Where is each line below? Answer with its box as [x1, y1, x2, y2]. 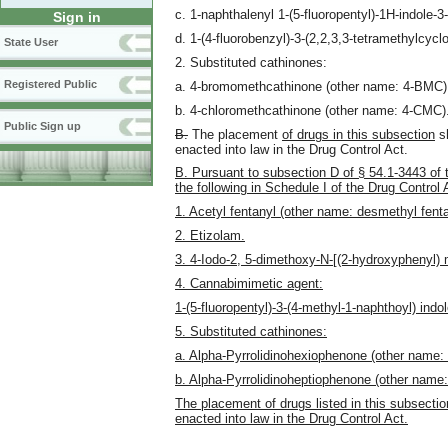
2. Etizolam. [175, 228, 245, 244]
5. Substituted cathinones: [175, 324, 327, 340]
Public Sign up [4, 120, 81, 133]
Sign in [52, 9, 101, 26]
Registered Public [4, 78, 97, 91]
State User [4, 36, 58, 49]
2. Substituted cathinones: [175, 54, 327, 70]
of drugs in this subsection [282, 126, 435, 142]
